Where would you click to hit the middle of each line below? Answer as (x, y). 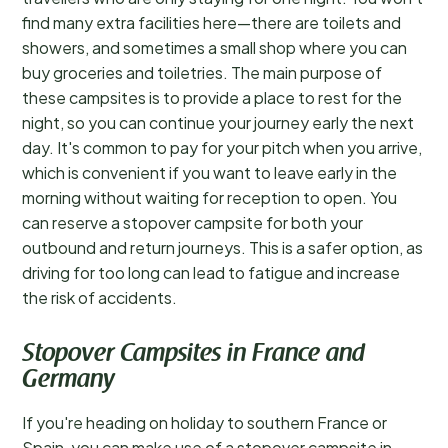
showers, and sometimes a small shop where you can (214, 47)
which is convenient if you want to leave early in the (209, 172)
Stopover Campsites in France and (193, 355)
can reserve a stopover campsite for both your (192, 222)
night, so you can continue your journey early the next (218, 122)
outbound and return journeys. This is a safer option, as (222, 247)
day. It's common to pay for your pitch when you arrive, (222, 147)
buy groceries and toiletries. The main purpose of (202, 72)
